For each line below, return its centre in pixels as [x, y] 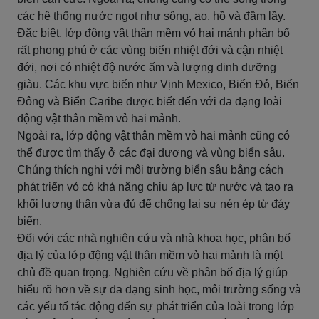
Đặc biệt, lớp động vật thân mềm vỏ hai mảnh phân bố [153, 33]
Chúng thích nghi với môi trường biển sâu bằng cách [150, 170]
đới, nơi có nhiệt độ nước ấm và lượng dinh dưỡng [147, 67]
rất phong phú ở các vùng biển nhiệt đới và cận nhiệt [150, 50]
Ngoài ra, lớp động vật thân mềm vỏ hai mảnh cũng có [153, 136]
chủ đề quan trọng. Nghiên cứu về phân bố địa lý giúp [152, 272]
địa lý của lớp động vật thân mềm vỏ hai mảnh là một [150, 255]
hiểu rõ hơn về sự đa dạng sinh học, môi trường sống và [159, 289]
